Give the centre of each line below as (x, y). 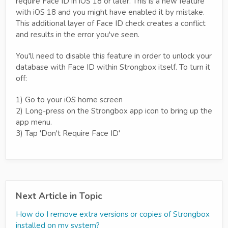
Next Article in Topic (59, 196)
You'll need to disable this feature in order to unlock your (114, 56)
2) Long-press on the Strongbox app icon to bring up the (114, 111)
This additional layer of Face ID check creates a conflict (111, 23)
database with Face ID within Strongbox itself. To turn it (113, 67)
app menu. (34, 122)
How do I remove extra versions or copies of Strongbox (113, 214)
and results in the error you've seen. (78, 35)
